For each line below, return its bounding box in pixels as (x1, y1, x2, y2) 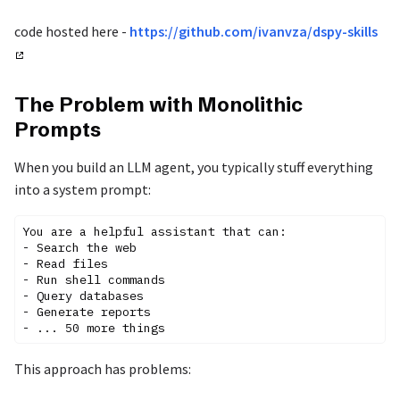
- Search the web (22, 239, 137, 256)
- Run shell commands (22, 271, 165, 288)
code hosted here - (14, 22, 129, 40)
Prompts (14, 117, 101, 143)
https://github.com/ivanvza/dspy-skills (129, 22, 378, 40)
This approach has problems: (14, 360, 191, 379)
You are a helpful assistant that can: (22, 223, 287, 240)
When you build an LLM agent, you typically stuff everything (14, 158, 373, 177)
